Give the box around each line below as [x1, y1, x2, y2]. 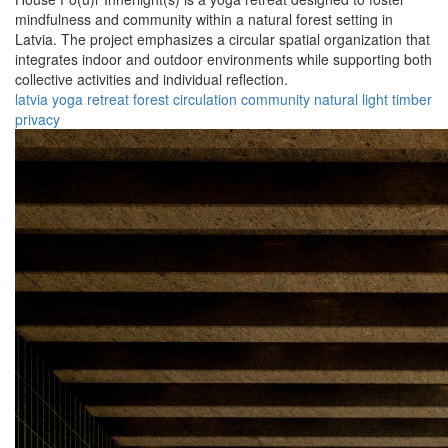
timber [392, 89, 432, 110]
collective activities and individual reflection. [15, 69, 288, 90]
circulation [173, 89, 237, 110]
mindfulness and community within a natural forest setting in [15, 9, 393, 30]
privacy [15, 109, 60, 130]
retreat [87, 89, 129, 110]
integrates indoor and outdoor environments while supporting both [15, 49, 432, 70]
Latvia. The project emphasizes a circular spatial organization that [15, 29, 430, 50]
